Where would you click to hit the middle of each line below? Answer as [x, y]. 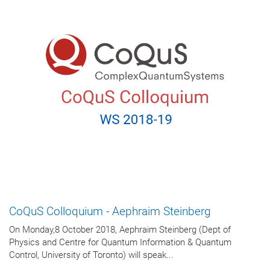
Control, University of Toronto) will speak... [91, 255]
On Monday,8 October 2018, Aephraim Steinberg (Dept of [120, 230]
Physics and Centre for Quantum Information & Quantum [120, 243]
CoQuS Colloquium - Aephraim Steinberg [110, 211]
